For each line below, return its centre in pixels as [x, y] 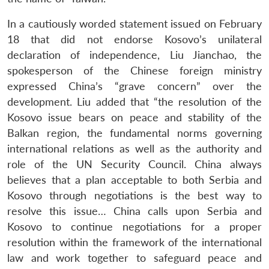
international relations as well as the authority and [134, 148]
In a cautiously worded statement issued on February [134, 23]
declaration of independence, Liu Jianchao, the [134, 55]
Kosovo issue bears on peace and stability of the [134, 117]
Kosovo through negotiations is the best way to [134, 195]
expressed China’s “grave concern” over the [134, 86]
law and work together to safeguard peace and [134, 258]
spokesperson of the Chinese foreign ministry [134, 70]
